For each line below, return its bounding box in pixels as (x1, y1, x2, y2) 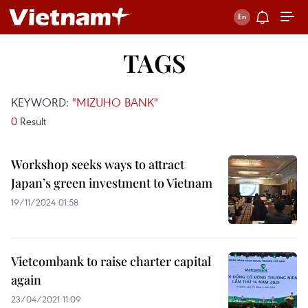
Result (17, 114, 46, 128)
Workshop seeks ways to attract (11, 156, 184, 173)
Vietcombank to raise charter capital (11, 253, 211, 269)
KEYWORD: (11, 94, 72, 110)
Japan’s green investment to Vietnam (11, 175, 212, 191)
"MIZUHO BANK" (72, 94, 158, 110)
